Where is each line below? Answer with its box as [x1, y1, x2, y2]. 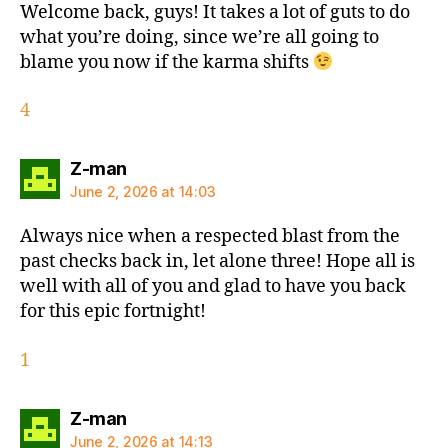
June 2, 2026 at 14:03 [70, 183, 216, 201]
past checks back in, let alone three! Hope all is [20, 250, 415, 274]
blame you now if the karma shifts [20, 50, 313, 74]
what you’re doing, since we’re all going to [20, 25, 379, 49]
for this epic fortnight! [20, 300, 206, 324]
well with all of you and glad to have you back [20, 275, 406, 299]
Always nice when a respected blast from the [20, 225, 400, 249]
